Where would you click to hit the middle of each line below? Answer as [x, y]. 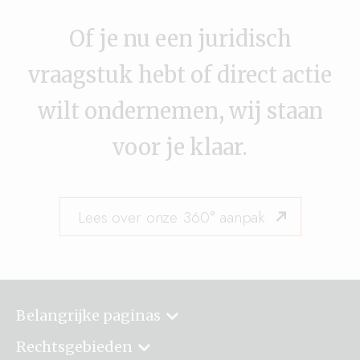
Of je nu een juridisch [180, 39]
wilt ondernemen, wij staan [180, 111]
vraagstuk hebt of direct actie [180, 75]
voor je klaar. [180, 147]
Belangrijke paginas [88, 315]
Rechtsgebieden [74, 347]
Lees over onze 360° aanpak [171, 217]
